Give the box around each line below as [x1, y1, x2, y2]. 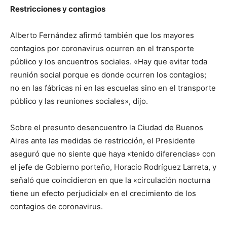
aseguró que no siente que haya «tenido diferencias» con [10, 149, 215, 159]
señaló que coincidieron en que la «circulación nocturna [10, 175, 210, 185]
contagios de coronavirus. [10, 202, 103, 211]
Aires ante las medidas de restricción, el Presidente [10, 136, 195, 145]
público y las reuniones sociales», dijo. [10, 96, 148, 106]
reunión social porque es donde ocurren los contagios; [10, 70, 206, 80]
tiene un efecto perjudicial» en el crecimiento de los [10, 188, 196, 198]
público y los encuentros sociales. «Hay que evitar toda [10, 57, 207, 66]
